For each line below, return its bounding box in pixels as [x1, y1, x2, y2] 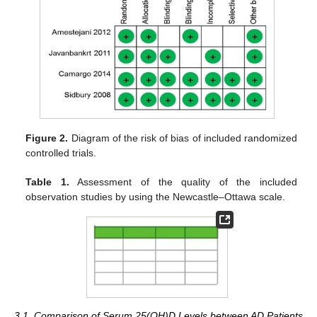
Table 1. [25, 175, 69, 188]
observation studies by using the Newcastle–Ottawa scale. [25, 190, 286, 202]
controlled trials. [25, 146, 97, 158]
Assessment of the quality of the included [69, 175, 297, 188]
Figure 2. [25, 132, 69, 144]
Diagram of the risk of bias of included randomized [68, 132, 297, 144]
